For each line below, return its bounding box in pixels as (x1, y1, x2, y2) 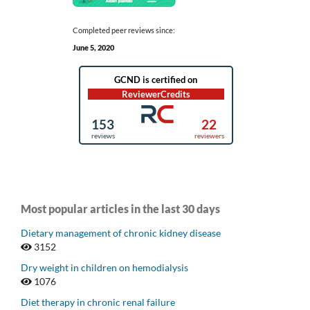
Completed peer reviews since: (73, 26, 175, 35)
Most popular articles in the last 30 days (21, 202, 220, 216)
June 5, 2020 (73, 43, 114, 53)
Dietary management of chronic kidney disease (21, 227, 221, 239)
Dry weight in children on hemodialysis (21, 262, 188, 274)
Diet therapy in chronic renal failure (21, 296, 175, 309)
